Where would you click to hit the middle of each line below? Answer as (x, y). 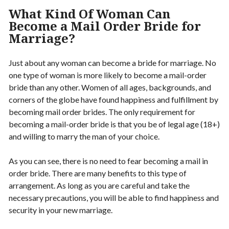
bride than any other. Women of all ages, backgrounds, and (110, 87)
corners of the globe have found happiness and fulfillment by (113, 99)
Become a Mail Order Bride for (105, 26)
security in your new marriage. (61, 210)
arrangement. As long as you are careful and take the (99, 185)
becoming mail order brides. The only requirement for (102, 111)
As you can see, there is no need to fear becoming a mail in (108, 161)
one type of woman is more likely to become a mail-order (108, 75)
